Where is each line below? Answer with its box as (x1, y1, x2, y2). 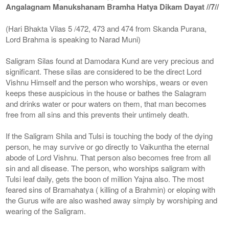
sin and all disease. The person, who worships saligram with (6, 162, 205, 173)
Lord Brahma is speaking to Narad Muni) (6, 33, 141, 44)
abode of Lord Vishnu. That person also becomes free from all (6, 151, 211, 163)
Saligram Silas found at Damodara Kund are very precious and (6, 55, 214, 66)
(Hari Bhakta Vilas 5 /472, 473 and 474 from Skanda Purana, (6, 22, 207, 34)
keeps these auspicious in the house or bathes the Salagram (6, 87, 207, 98)
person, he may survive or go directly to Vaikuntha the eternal (6, 141, 210, 152)
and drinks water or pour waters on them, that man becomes (6, 98, 207, 109)
